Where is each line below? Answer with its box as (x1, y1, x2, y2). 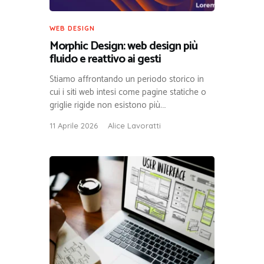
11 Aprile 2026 (49, 121, 98, 131)
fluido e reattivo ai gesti (49, 49, 161, 70)
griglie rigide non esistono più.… (49, 98, 166, 113)
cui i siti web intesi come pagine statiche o (49, 85, 206, 100)
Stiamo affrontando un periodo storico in (49, 72, 204, 87)
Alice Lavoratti (108, 121, 161, 131)
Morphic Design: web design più (49, 37, 197, 57)
